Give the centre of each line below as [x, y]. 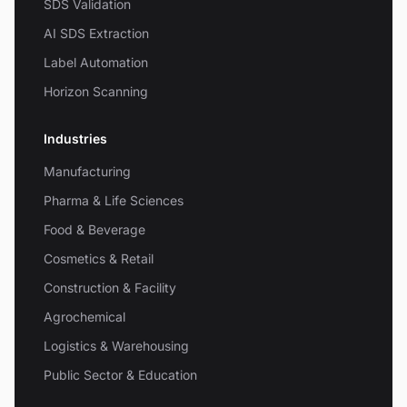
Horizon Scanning [96, 91]
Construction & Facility [110, 287]
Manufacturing [87, 171]
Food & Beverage [94, 229]
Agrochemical [84, 316]
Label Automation [96, 62]
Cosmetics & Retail [99, 258]
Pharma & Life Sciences [114, 200]
